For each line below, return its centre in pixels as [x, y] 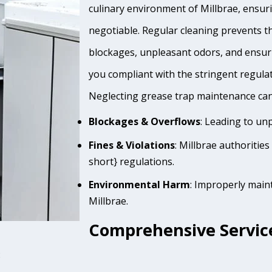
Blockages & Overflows [145, 122]
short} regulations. [132, 161]
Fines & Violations [132, 145]
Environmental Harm [140, 184]
